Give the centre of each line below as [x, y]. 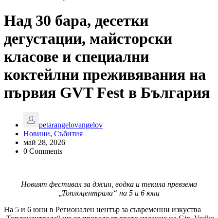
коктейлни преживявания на [105, 74]
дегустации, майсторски [88, 38]
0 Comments [43, 151]
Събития [68, 134]
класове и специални [76, 56]
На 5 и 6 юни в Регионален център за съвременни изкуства [102, 210]
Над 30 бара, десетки [76, 20]
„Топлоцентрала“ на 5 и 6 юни [109, 193]
